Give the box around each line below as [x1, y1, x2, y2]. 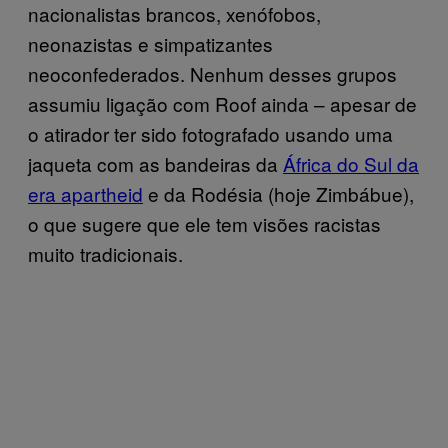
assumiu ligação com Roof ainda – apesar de [28, 90, 417, 117]
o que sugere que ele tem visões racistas [28, 210, 381, 237]
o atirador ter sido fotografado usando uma [28, 120, 393, 147]
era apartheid [28, 180, 143, 207]
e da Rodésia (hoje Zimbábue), [143, 180, 414, 207]
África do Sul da [283, 150, 419, 177]
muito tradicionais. [28, 240, 183, 267]
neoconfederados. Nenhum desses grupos [28, 60, 397, 87]
